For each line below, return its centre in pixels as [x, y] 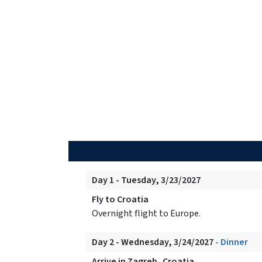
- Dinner [232, 242]
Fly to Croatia [120, 199]
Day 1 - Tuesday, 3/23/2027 [147, 180]
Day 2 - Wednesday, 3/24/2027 [154, 242]
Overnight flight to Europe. [146, 213]
